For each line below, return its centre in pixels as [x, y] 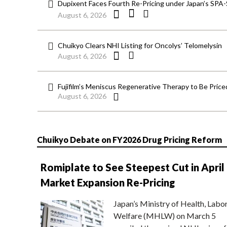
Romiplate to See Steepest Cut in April [132, 167]
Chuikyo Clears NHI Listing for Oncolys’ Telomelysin [140, 46]
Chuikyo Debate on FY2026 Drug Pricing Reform [129, 139]
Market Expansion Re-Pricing [107, 182]
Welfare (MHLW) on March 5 [164, 215]
